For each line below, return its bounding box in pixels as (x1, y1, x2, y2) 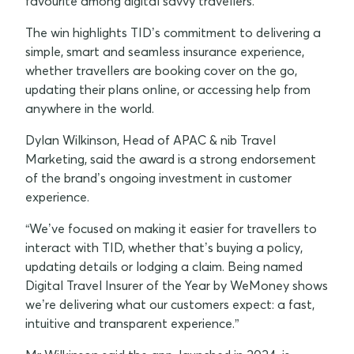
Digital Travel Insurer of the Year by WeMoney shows (25, 277, 328, 293)
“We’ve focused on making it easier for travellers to (25, 220, 317, 236)
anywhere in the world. (25, 100, 154, 116)
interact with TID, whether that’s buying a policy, (25, 239, 303, 255)
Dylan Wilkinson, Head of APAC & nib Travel (25, 131, 276, 148)
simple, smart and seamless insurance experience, (25, 43, 304, 59)
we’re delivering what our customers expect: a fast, (25, 296, 314, 312)
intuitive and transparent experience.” (25, 314, 239, 331)
